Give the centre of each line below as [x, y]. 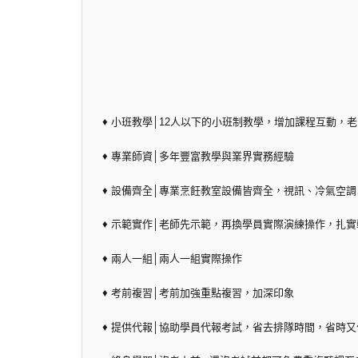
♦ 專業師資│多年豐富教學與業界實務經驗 [198, 156]
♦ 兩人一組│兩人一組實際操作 [172, 259]
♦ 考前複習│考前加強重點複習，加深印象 [198, 292]
